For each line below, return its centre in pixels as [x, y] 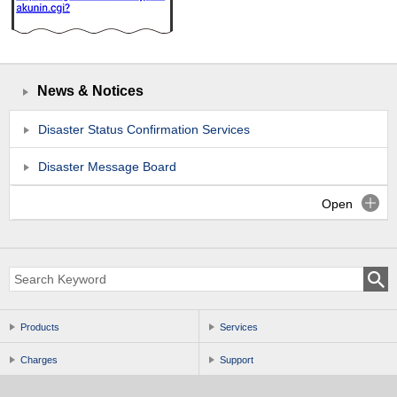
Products [40, 327]
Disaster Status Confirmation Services [144, 129]
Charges [39, 360]
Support [236, 360]
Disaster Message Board [107, 167]
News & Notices [90, 91]
